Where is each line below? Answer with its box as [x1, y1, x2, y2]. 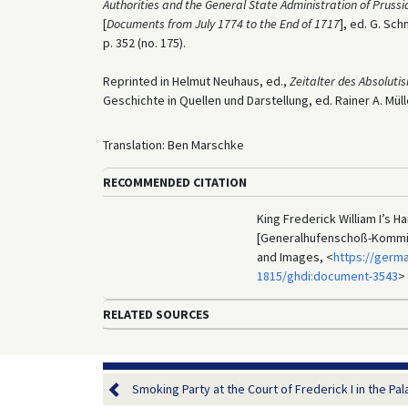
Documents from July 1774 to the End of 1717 [106, 15, 340, 32]
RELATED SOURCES [102, 305, 209, 322]
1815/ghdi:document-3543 [256, 267, 398, 284]
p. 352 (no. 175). [102, 34, 186, 51]
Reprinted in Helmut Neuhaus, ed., [102, 72, 290, 89]
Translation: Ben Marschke [102, 136, 244, 153]
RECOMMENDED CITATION [102, 173, 247, 190]
